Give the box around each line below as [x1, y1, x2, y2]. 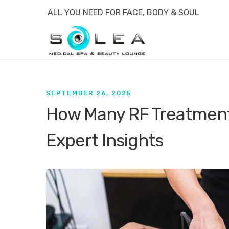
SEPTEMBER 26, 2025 [46, 89, 131, 97]
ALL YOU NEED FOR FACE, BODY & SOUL [48, 8, 199, 18]
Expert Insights [46, 130, 163, 151]
